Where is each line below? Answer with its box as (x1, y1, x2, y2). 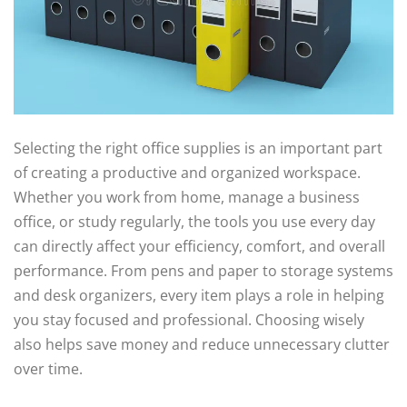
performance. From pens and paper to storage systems (14, 261, 393, 282)
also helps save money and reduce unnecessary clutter (14, 334, 390, 355)
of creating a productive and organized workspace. (14, 163, 361, 184)
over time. (14, 359, 83, 380)
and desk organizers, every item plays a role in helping (14, 285, 384, 306)
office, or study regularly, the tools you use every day (14, 212, 375, 233)
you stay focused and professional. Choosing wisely (14, 310, 364, 331)
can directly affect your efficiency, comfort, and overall (14, 236, 385, 257)
